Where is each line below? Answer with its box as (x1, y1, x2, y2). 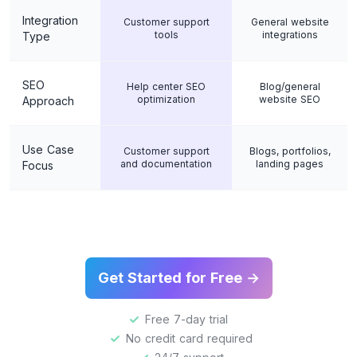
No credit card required (126, 331, 253, 346)
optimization (137, 93, 195, 106)
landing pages (256, 158, 324, 171)
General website (250, 16, 329, 29)
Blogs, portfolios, (249, 145, 331, 158)
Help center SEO (127, 80, 206, 93)
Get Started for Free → (97, 269, 260, 287)
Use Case (22, 143, 74, 157)
